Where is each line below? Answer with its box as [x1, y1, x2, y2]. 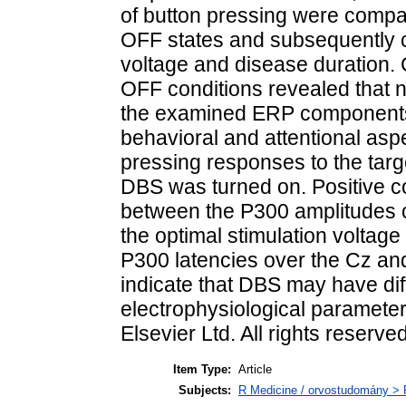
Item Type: [173, 362, 231, 376]
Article [238, 362, 272, 376]
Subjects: [179, 382, 231, 397]
